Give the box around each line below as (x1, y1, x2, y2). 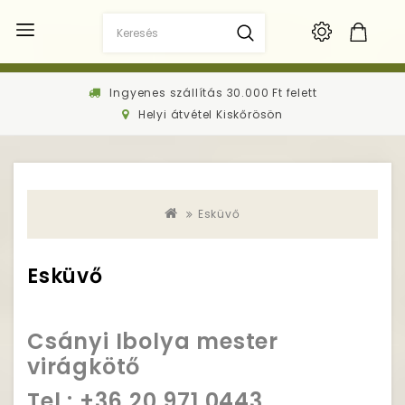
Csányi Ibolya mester (27, 326, 279, 356)
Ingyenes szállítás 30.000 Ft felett (106, 85, 317, 100)
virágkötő (27, 352, 141, 381)
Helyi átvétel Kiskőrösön (134, 107, 283, 122)
